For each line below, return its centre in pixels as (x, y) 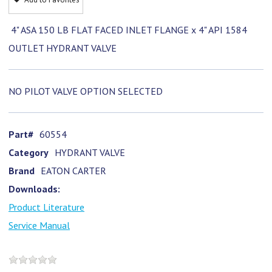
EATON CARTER (73, 171)
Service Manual (39, 225)
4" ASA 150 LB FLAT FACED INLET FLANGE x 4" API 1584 (128, 30)
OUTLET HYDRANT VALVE (63, 48)
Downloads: (34, 189)
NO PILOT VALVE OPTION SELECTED (86, 91)
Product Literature (46, 207)
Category (29, 152)
